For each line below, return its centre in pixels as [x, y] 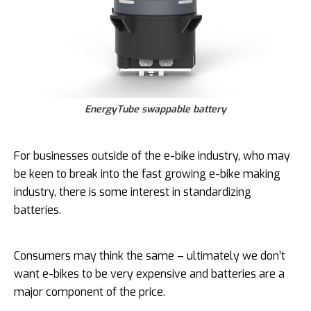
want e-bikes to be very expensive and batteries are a [149, 274]
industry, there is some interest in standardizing [133, 192]
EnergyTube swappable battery [155, 109]
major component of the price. [91, 292]
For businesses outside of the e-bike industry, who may [152, 155]
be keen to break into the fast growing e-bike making [147, 174]
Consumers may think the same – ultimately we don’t [150, 255]
